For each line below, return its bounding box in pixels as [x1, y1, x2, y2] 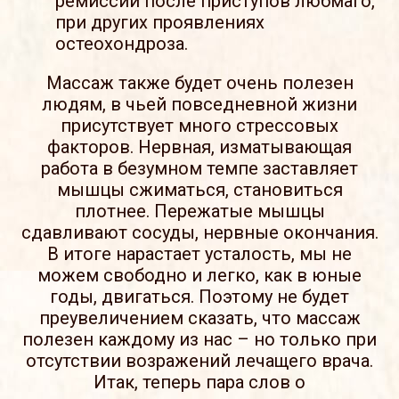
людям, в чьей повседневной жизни [42, 93, 357, 115]
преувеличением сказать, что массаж [38, 306, 361, 329]
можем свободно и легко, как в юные [37, 264, 362, 286]
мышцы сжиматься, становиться [56, 178, 343, 200]
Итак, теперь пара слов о [94, 370, 305, 393]
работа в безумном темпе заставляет [41, 157, 358, 179]
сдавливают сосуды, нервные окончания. [20, 221, 379, 243]
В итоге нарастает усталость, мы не [47, 242, 352, 265]
